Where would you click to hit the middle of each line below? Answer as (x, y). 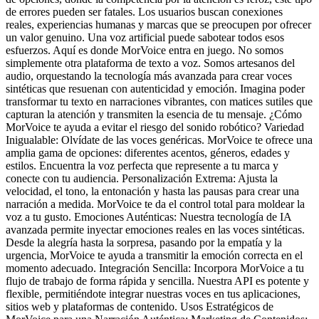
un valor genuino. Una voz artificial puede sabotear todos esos (145, 37)
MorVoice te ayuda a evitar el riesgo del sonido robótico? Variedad (155, 127)
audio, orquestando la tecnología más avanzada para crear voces (149, 75)
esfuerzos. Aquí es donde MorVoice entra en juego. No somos (145, 50)
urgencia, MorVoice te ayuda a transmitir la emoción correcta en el (154, 255)
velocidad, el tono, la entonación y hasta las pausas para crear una (152, 191)
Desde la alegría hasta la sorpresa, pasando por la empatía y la (144, 242)
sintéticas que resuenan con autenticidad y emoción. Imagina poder (155, 88)
